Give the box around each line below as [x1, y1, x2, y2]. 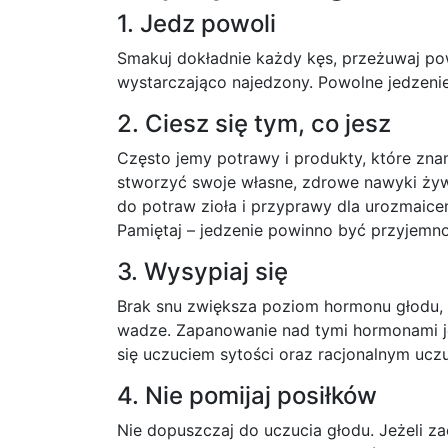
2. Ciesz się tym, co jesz [117, 109, 391, 138]
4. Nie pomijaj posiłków [117, 381, 377, 410]
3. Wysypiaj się [117, 257, 288, 286]
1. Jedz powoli [117, 9, 276, 38]
